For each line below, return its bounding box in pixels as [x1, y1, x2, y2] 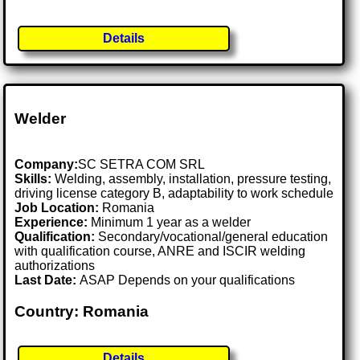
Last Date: [14, 272, 80, 287]
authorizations [14, 258, 96, 272]
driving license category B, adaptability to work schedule [14, 186, 334, 200]
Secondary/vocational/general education [95, 229, 329, 243]
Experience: [14, 215, 88, 229]
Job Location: [14, 200, 103, 215]
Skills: [14, 171, 52, 186]
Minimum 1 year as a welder [88, 215, 252, 229]
